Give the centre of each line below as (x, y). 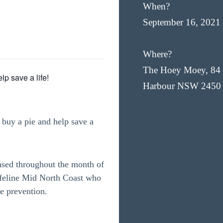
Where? (157, 54)
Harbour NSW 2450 (182, 86)
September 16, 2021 (182, 22)
